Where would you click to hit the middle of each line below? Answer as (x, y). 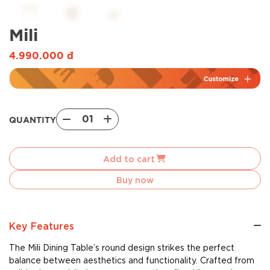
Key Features (42, 225)
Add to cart (129, 159)
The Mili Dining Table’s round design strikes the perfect (122, 247)
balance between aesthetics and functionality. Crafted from (132, 260)
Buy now (135, 180)
